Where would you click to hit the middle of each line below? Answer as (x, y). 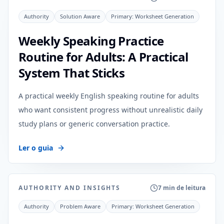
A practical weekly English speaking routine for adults (109, 96)
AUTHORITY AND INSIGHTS (70, 188)
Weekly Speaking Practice (91, 41)
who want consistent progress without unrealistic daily (110, 110)
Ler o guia (36, 148)
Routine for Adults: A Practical (103, 57)
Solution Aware (80, 16)
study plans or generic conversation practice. (94, 124)
